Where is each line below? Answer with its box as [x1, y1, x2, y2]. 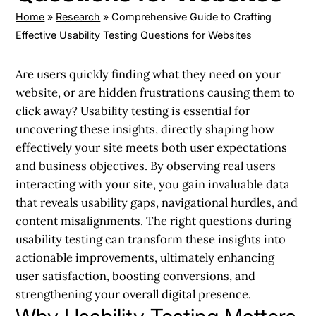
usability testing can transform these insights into [16, 231, 286, 247]
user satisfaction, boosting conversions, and [16, 267, 256, 284]
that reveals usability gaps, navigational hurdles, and [16, 194, 298, 210]
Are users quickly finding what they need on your [16, 66, 281, 82]
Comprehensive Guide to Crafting [111, 10, 272, 23]
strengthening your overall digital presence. [16, 286, 252, 302]
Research [56, 10, 101, 23]
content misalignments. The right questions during [16, 212, 292, 229]
